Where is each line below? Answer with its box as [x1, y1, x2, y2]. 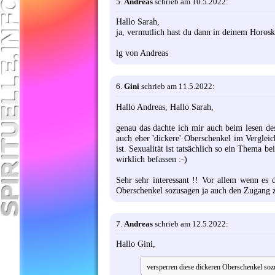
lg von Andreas [116, 48, 168, 58]
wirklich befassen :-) [116, 153, 187, 164]
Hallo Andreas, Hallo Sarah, [116, 101, 214, 112]
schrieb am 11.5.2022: [139, 82, 215, 91]
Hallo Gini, [116, 238, 155, 249]
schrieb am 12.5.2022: [153, 219, 228, 228]
